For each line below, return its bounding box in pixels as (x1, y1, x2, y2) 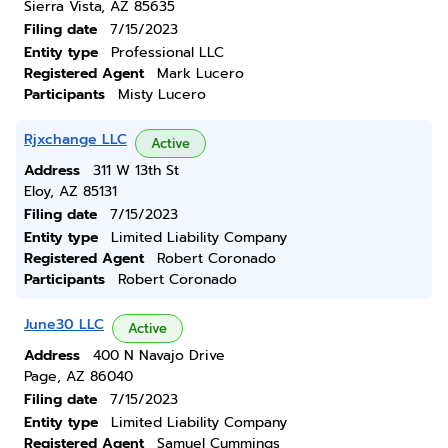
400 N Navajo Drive (93, 345, 225, 366)
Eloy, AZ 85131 (24, 181, 117, 202)
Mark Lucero (157, 63, 244, 84)
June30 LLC (24, 314, 104, 335)
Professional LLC (111, 42, 224, 63)
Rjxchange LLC (24, 129, 127, 150)
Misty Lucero (118, 84, 206, 105)
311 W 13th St (93, 160, 179, 181)
